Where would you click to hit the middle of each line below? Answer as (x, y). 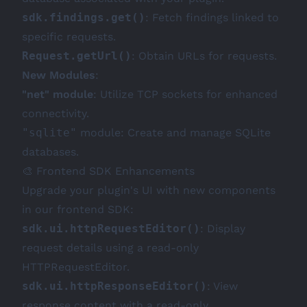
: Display (223, 229)
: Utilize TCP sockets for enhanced (185, 94)
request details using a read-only (110, 248)
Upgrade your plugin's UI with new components (149, 190)
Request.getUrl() (77, 56)
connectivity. (56, 113)
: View (222, 286)
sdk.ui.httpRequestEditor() (111, 229)
